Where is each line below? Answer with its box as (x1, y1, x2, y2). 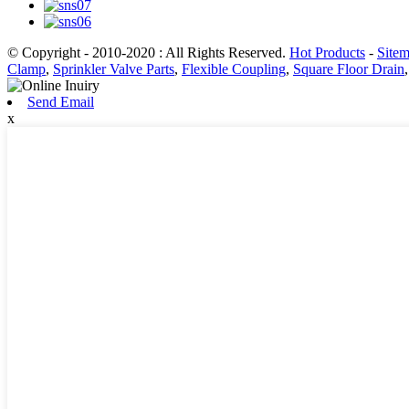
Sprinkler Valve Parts (53, 60, 174, 77)
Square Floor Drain (293, 60, 404, 77)
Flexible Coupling (182, 60, 286, 77)
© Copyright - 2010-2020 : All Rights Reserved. (7, 44, 289, 60)
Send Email (27, 93, 94, 110)
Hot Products (289, 44, 365, 60)
